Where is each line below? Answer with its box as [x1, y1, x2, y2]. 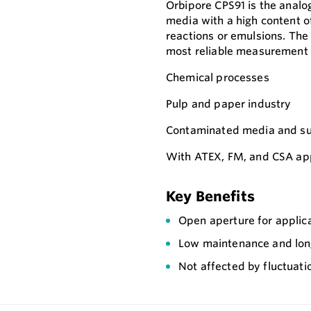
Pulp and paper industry [166, 97, 292, 111]
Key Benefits [166, 187, 255, 205]
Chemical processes [166, 71, 269, 85]
